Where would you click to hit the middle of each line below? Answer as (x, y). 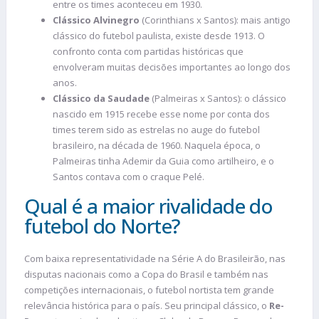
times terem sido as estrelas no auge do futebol (156, 130)
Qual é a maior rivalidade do (148, 206)
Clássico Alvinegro (96, 20)
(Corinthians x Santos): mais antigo (215, 20)
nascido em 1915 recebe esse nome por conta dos (161, 114)
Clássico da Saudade (101, 99)
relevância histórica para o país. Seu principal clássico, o (147, 306)
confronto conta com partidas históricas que (148, 52)
